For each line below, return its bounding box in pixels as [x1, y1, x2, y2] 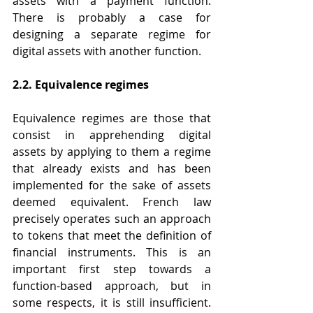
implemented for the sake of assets [13, 177, 211, 194]
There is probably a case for [13, 10, 211, 26]
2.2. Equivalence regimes [13, 77, 149, 93]
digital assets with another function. [13, 43, 201, 59]
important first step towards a [13, 261, 211, 277]
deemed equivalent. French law [13, 194, 211, 210]
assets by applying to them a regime [13, 144, 211, 160]
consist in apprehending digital [13, 127, 211, 143]
